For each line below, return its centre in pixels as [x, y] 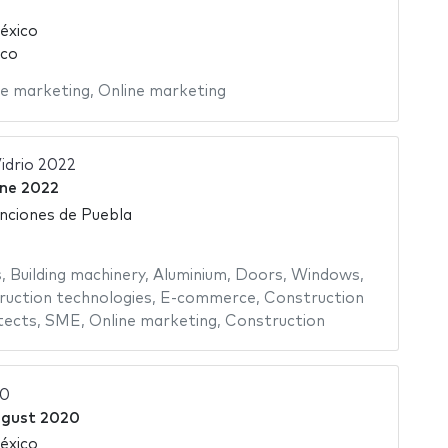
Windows [325, 275]
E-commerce [207, 298]
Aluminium [189, 275]
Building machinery [77, 275]
